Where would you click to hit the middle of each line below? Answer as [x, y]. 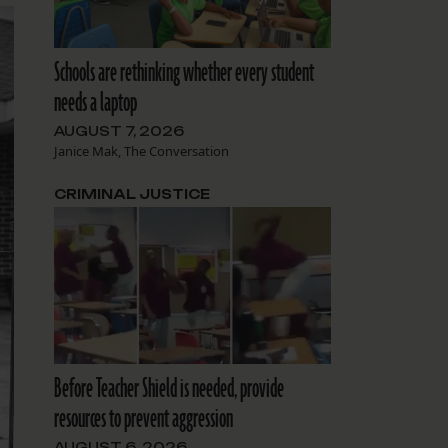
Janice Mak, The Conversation [141, 151]
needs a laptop [95, 103]
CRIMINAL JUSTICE [131, 194]
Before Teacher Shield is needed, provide [168, 388]
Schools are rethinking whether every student [183, 73]
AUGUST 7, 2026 [118, 131]
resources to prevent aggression [143, 418]
